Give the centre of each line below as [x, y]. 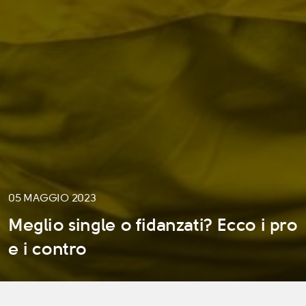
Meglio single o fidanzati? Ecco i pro [153, 225]
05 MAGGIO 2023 [52, 197]
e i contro [48, 249]
